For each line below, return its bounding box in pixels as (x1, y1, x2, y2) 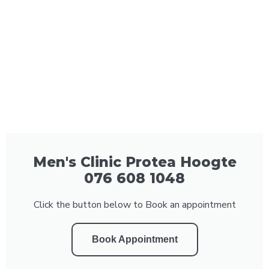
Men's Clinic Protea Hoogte (32, 153, 237, 171)
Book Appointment (91, 234, 178, 244)
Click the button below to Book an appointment (33, 198, 236, 211)
